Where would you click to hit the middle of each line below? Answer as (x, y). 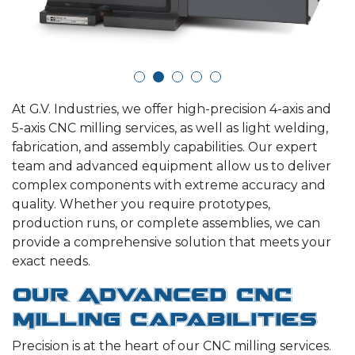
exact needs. (51, 261)
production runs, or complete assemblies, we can (166, 223)
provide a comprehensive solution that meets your (172, 242)
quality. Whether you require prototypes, (141, 204)
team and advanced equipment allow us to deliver (172, 166)
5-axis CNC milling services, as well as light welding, (170, 128)
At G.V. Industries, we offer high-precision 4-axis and (172, 109)
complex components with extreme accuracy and (169, 185)
